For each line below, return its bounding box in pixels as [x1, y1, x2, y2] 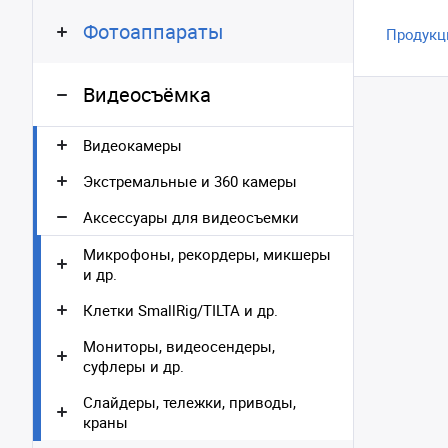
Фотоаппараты [83, 18, 224, 45]
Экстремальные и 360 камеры [83, 171, 297, 191]
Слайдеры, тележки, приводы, [83, 392, 296, 412]
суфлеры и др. [83, 356, 184, 376]
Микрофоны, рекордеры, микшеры [83, 244, 331, 264]
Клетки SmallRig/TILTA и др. [83, 300, 278, 320]
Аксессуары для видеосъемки [83, 207, 299, 227]
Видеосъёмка [83, 81, 211, 108]
